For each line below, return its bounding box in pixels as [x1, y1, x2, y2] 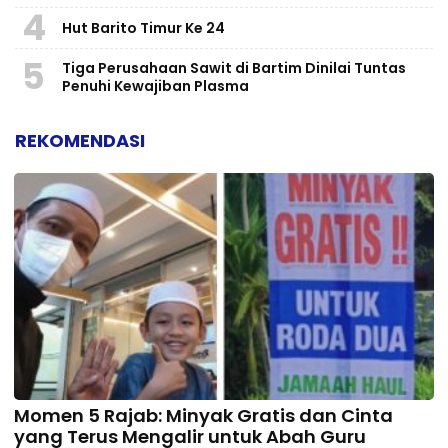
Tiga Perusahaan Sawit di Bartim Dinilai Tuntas [62, 58, 406, 79]
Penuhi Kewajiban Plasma [62, 76, 249, 97]
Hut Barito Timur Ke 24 [62, 18, 225, 39]
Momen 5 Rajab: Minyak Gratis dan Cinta [14, 402, 393, 428]
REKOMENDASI [15, 128, 145, 154]
